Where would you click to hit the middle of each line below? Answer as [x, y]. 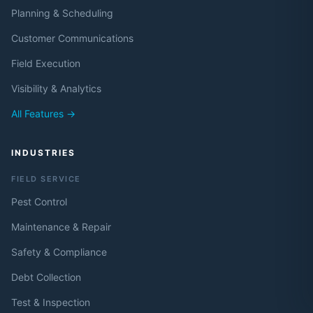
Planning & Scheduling [62, 13]
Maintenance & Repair [61, 226]
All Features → [43, 113]
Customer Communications [72, 38]
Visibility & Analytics [56, 88]
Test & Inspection [51, 302]
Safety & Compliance [59, 252]
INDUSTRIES [43, 152]
